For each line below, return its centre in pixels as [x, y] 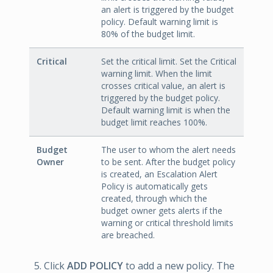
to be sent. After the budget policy [168, 162]
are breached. [128, 235]
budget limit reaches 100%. [154, 122]
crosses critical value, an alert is [163, 86]
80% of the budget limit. [148, 34]
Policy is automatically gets [154, 186]
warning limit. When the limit [157, 74]
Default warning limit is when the [166, 110]
